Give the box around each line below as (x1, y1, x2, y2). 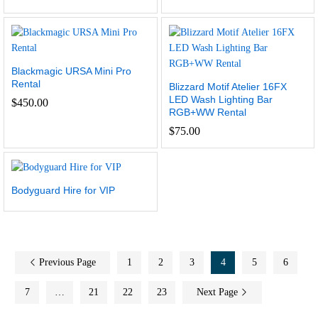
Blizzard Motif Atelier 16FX (168, 81, 287, 92)
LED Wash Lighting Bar (168, 94, 273, 105)
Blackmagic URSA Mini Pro (11, 65, 131, 77)
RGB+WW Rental (168, 106, 246, 118)
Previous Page (36, 257, 96, 268)
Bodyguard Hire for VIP (11, 185, 115, 196)
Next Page (197, 287, 241, 297)
